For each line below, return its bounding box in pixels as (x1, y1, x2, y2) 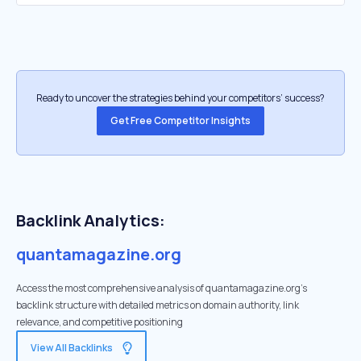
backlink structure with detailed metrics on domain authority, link (16, 298, 299, 312)
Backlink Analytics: (16, 210, 165, 231)
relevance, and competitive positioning (16, 315, 183, 329)
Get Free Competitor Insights (110, 114, 251, 127)
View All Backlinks (31, 341, 113, 355)
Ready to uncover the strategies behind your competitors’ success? (36, 91, 325, 105)
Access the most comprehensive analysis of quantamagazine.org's (16, 281, 307, 295)
